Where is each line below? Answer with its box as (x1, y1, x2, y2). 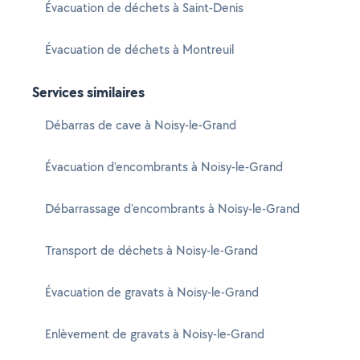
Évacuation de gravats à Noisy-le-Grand (45, 284, 259, 301)
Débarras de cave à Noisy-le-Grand (45, 117, 236, 133)
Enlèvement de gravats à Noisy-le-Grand (45, 325, 264, 342)
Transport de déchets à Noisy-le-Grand (45, 242, 258, 259)
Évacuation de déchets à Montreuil (45, 41, 234, 58)
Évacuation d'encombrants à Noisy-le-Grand (45, 158, 283, 175)
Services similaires (32, 82, 145, 102)
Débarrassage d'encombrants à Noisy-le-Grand (45, 200, 300, 217)
